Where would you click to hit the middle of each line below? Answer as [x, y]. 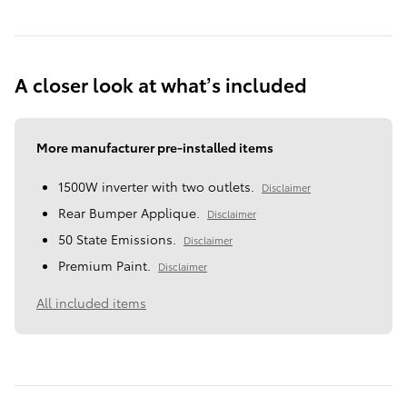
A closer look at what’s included [161, 84]
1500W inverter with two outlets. [156, 187]
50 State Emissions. [117, 239]
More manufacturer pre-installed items [155, 148]
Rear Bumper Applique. [129, 213]
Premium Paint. [104, 266]
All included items [91, 303]
